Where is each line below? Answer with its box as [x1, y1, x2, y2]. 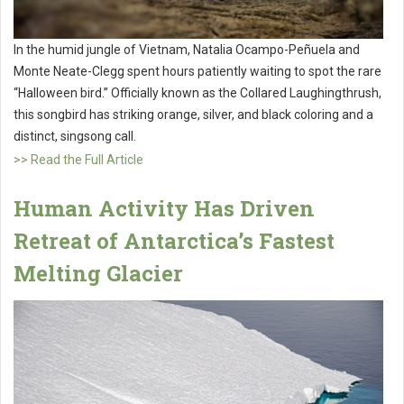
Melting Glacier [14, 258, 183, 288]
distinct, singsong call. [14, 128, 136, 143]
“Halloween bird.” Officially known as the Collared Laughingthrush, [14, 85, 381, 100]
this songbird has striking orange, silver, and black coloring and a [14, 106, 373, 122]
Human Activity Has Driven [14, 193, 315, 223]
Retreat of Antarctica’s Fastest [14, 225, 335, 255]
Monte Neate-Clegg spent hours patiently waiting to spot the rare [14, 63, 381, 78]
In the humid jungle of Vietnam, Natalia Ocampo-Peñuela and [14, 41, 360, 57]
